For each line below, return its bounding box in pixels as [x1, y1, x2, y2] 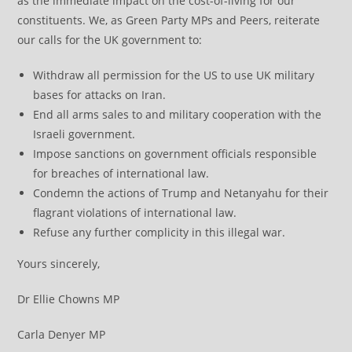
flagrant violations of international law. [33, 204, 237, 220]
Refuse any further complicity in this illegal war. [33, 224, 286, 240]
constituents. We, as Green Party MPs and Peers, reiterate [17, 12, 321, 27]
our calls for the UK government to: [17, 31, 206, 47]
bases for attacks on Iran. [33, 86, 167, 102]
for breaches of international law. [33, 165, 210, 181]
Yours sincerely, [17, 255, 104, 271]
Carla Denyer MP [17, 326, 106, 342]
